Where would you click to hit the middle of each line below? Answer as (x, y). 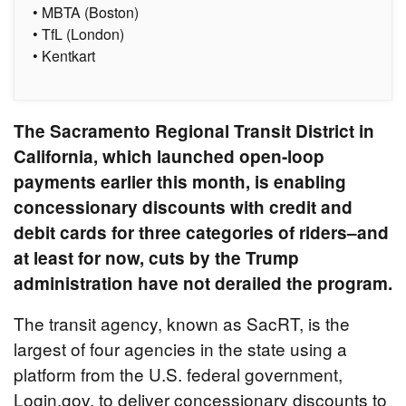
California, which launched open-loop (169, 157)
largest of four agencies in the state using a (180, 349)
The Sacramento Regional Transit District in (194, 131)
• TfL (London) (78, 34)
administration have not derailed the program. (203, 284)
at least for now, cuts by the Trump (156, 258)
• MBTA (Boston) (86, 13)
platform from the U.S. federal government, (178, 374)
